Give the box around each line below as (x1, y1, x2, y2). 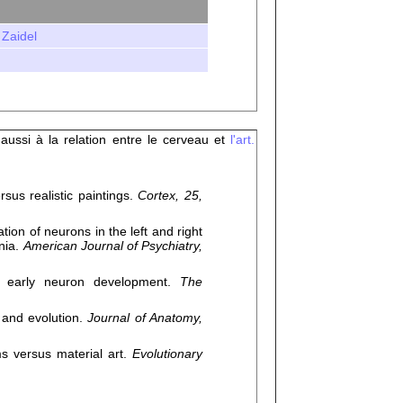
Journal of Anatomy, (87, 310, 202, 325)
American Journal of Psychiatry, (22, 238, 203, 253)
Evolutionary (132, 346, 202, 361)
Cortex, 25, (138, 188, 203, 202)
